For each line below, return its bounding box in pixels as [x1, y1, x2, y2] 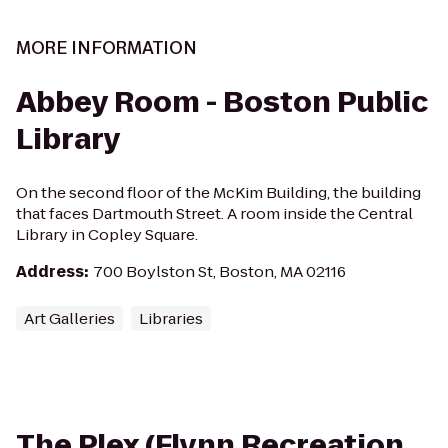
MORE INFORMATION [16, 36, 197, 60]
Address [16, 261, 84, 282]
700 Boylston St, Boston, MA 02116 [93, 261, 346, 282]
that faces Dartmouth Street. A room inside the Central [16, 203, 413, 224]
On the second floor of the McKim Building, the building [16, 182, 421, 203]
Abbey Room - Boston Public [16, 83, 428, 122]
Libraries [139, 308, 203, 329]
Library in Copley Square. [16, 224, 198, 245]
